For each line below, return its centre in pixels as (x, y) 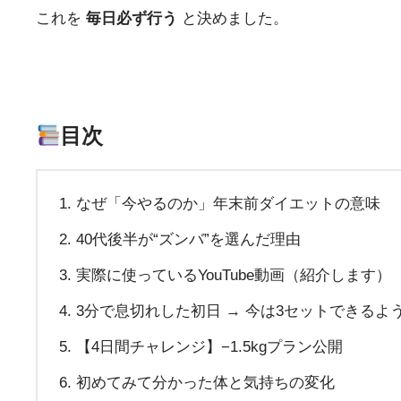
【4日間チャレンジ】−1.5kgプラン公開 (209, 346)
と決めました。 (233, 19)
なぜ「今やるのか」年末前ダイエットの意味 (228, 203)
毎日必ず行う (132, 19)
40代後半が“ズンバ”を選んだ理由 (188, 239)
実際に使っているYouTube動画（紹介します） (233, 275)
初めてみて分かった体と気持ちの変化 (205, 382)
